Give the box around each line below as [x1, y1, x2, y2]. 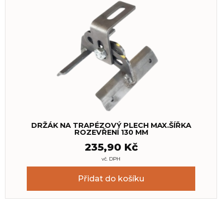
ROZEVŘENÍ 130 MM [74, 128, 148, 137]
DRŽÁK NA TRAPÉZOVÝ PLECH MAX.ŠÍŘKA [31, 121, 191, 130]
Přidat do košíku [77, 174, 144, 184]
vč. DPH [102, 156, 120, 162]
